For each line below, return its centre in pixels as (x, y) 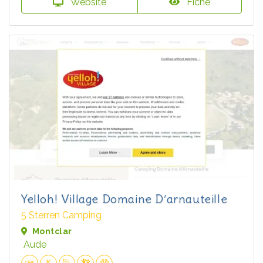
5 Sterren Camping (61, 215)
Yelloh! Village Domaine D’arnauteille (124, 199)
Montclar (52, 232)
